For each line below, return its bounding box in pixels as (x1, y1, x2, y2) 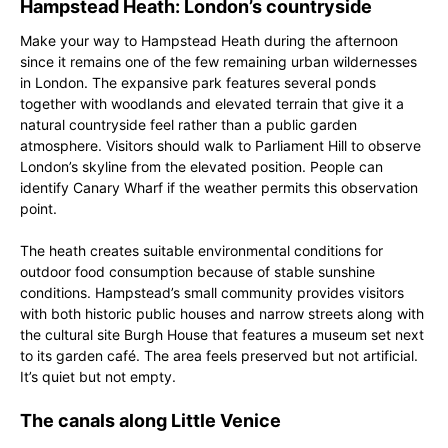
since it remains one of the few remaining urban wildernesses (20, 53, 417, 70)
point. (20, 200, 57, 217)
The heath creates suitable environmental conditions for (20, 242, 383, 259)
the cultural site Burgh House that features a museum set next (20, 326, 424, 343)
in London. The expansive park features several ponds (20, 74, 376, 91)
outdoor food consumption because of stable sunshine (20, 263, 375, 280)
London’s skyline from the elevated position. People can (20, 158, 383, 175)
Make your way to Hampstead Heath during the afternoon (20, 32, 398, 49)
